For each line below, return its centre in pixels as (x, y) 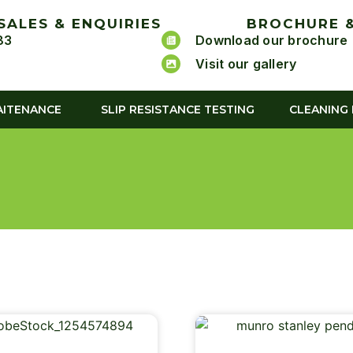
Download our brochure (272, 40)
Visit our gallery (246, 64)
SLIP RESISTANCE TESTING (177, 109)
